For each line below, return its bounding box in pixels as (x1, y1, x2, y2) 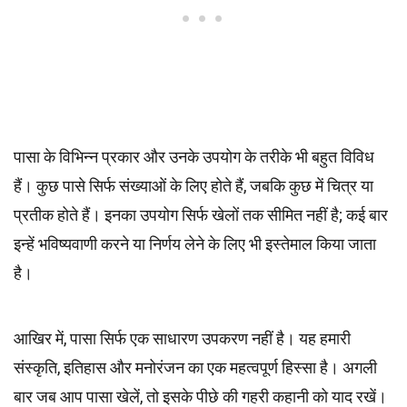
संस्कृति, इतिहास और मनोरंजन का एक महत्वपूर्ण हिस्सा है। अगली (14, 358, 377, 377)
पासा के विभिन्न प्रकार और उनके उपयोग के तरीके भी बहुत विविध (14, 147, 374, 166)
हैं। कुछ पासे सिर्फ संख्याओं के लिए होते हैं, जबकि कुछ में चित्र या (14, 176, 373, 195)
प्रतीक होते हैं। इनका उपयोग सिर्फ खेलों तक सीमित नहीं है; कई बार (14, 205, 388, 224)
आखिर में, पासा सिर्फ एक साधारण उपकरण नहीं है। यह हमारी (14, 329, 351, 348)
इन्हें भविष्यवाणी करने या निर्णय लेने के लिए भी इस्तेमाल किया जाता (14, 234, 376, 253)
